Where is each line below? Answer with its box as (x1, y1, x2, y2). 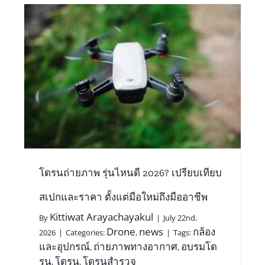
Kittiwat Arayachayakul (49, 209, 153, 224)
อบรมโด (180, 239, 217, 253)
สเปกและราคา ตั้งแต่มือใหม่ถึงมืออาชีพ (38, 190, 208, 203)
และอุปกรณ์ (38, 239, 90, 253)
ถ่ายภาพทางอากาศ (93, 239, 177, 253)
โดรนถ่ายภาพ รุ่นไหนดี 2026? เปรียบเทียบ (38, 166, 222, 179)
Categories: (65, 227, 106, 238)
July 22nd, (163, 212, 197, 223)
